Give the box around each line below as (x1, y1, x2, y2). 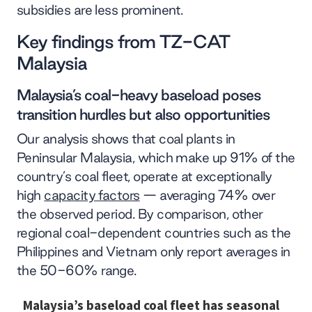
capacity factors (44, 187, 140, 203)
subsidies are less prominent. (17, 1, 183, 17)
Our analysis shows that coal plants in (17, 130, 235, 146)
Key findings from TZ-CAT (17, 31, 230, 52)
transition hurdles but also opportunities (17, 105, 270, 123)
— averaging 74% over (139, 187, 276, 203)
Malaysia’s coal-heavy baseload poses (17, 86, 260, 103)
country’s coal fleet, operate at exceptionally (17, 168, 272, 184)
